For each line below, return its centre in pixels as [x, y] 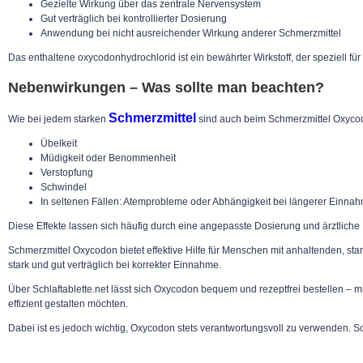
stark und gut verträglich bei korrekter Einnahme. [115, 265]
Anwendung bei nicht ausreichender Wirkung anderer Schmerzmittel [191, 33]
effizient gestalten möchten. [68, 303]
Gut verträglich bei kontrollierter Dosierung [134, 18]
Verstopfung [67, 172]
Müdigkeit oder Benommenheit [108, 158]
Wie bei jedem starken [58, 119]
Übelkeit [59, 143]
